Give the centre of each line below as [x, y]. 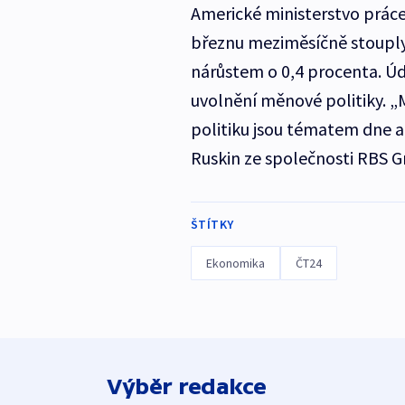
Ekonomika [235, 264]
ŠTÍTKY [212, 225]
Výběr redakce [187, 387]
